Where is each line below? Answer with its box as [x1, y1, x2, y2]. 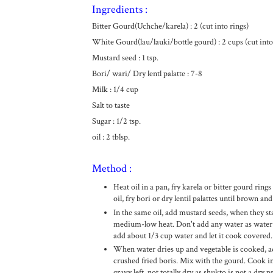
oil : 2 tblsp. [91, 132, 130, 143]
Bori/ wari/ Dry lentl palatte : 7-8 [91, 68, 202, 79]
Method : [91, 161, 132, 175]
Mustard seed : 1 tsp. [91, 52, 158, 63]
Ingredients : [91, 2, 147, 16]
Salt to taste [91, 100, 130, 111]
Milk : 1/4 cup [91, 84, 138, 95]
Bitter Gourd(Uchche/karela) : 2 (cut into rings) [91, 21, 249, 32]
